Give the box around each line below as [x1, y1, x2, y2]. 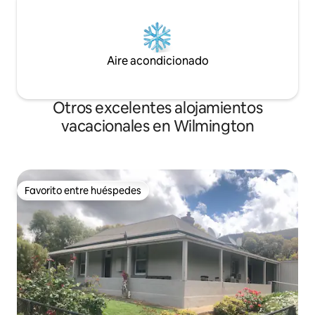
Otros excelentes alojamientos [52, 98, 263, 118]
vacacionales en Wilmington [60, 116, 255, 136]
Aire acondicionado [106, 53, 209, 68]
